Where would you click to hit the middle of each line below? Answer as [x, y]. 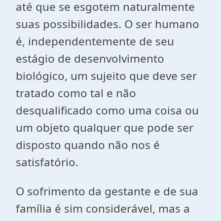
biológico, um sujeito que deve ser [106, 76]
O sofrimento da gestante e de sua [107, 191]
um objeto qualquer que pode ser [105, 128]
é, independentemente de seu [95, 41]
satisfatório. [47, 162]
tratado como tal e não [76, 93]
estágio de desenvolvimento [90, 58]
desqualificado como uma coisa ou [107, 110]
